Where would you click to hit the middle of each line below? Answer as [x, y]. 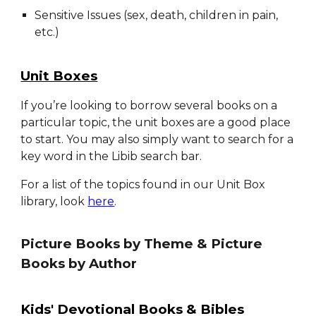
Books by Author [79, 264]
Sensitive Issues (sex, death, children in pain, [157, 15]
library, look [54, 202]
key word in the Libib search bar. [111, 157]
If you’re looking [68, 106]
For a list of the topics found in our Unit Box [143, 185]
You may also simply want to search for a [179, 140]
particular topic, [67, 123]
